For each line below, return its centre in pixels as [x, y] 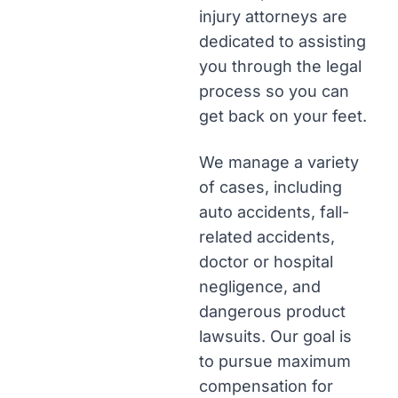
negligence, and [260, 287]
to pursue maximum [275, 361]
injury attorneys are [273, 16]
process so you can [274, 91]
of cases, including [271, 187]
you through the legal [280, 66]
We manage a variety [279, 162]
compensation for [266, 386]
